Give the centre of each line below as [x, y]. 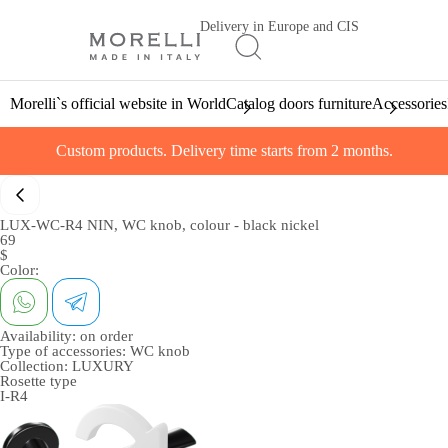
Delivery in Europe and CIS [279, 26]
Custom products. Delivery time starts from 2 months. [224, 150]
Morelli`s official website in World [118, 103]
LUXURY [103, 366]
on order [106, 336]
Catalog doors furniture [299, 103]
